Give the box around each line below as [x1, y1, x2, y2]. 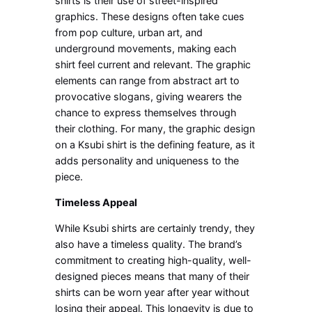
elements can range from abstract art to [55, 74, 240, 86]
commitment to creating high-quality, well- [55, 254, 252, 267]
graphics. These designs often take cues [55, 10, 245, 22]
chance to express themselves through [55, 106, 237, 118]
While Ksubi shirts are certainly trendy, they [55, 222, 256, 235]
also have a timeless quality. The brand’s [55, 238, 243, 251]
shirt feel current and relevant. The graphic [55, 58, 251, 70]
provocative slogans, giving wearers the [55, 90, 242, 102]
